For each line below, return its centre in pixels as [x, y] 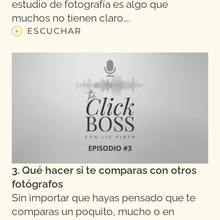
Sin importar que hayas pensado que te [104, 198]
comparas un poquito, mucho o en [93, 211]
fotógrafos [37, 184]
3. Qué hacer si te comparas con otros [104, 170]
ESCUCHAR [54, 31]
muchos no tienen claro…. [71, 18]
